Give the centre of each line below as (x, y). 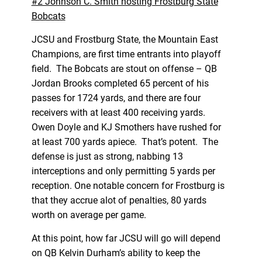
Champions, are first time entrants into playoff (126, 54)
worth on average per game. (91, 215)
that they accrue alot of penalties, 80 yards (119, 200)
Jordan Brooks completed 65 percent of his (120, 83)
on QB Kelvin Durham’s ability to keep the (116, 253)
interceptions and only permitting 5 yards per (123, 171)
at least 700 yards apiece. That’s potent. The (125, 142)
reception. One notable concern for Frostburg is (128, 185)
